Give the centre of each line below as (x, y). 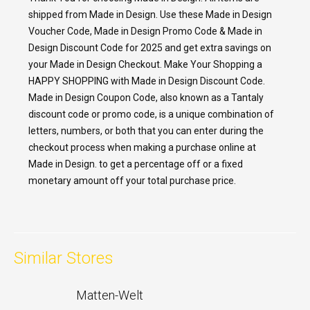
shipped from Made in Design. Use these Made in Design (150, 14)
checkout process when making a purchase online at (142, 147)
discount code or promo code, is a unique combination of (151, 114)
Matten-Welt (110, 295)
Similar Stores (64, 258)
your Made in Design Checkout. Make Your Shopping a (145, 64)
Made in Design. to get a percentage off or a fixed (136, 164)
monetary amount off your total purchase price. (132, 180)
